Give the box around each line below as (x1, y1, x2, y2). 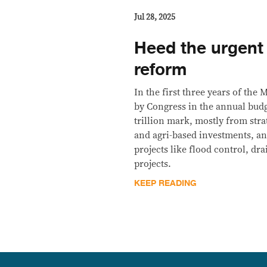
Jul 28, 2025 (134, 13, 176, 21)
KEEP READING (134, 176, 197, 190)
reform (134, 55, 187, 83)
